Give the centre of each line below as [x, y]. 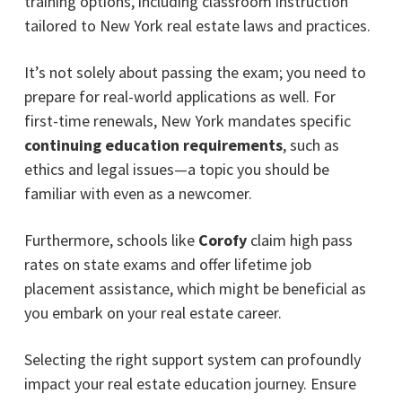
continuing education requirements [153, 144]
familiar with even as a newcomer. [138, 193]
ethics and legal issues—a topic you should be [176, 169]
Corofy [224, 240]
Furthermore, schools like [111, 240]
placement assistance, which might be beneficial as [195, 288]
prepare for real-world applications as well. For [179, 96]
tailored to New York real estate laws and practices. [197, 25]
